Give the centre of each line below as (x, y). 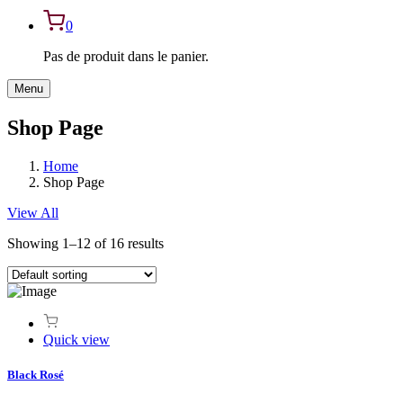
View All (33, 213)
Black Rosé (36, 375)
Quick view (76, 340)
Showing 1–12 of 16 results (85, 244)
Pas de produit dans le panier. (126, 57)
